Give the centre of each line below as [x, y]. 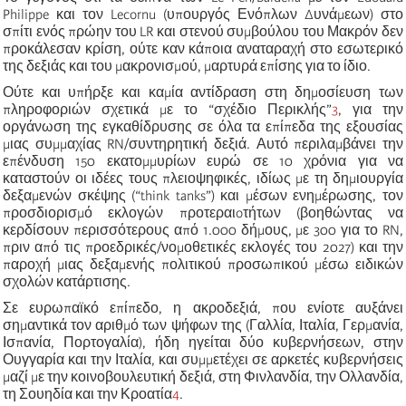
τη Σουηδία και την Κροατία [87, 394]
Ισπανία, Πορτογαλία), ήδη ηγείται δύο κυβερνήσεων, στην [203, 342]
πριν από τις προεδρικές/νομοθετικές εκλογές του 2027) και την [203, 247]
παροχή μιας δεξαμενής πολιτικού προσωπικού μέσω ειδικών [203, 264]
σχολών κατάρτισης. [67, 281]
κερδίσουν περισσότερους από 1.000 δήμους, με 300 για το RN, [203, 230]
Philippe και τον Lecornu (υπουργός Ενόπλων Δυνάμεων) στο [203, 14]
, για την [371, 109]
